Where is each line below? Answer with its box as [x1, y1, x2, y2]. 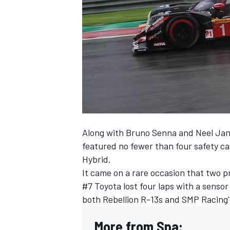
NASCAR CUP [80, 17, 123, 27]
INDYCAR [80, 210, 110, 220]
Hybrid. [82, 154, 111, 165]
